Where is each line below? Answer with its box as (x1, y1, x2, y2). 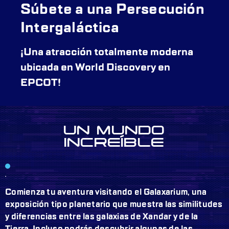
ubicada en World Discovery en (20, 60, 170, 74)
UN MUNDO (63, 122, 166, 137)
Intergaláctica (20, 18, 119, 37)
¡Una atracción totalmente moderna (20, 45, 193, 59)
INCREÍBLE (64, 134, 165, 149)
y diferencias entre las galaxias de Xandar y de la (5, 211, 198, 222)
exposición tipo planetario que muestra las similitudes (5, 199, 223, 210)
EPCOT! (20, 76, 61, 89)
